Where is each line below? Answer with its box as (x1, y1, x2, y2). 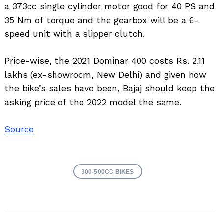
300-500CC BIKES (81, 168, 134, 175)
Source (4, 123, 34, 134)
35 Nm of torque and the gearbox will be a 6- (4, 14, 199, 25)
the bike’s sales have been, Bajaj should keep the (4, 82, 215, 93)
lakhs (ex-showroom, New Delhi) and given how (4, 69, 206, 80)
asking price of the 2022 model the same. (4, 96, 181, 107)
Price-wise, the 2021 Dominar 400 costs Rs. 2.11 (4, 55, 205, 66)
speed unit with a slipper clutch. (4, 28, 145, 39)
